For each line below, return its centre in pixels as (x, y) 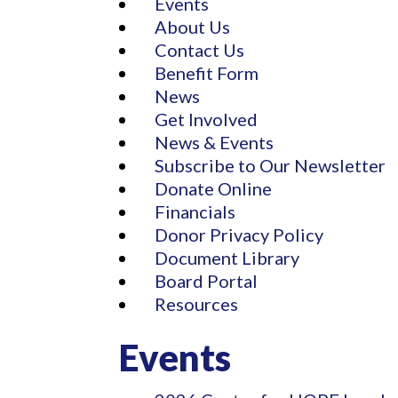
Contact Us (200, 49)
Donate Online (214, 188)
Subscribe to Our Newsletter (271, 165)
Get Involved (207, 119)
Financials (195, 211)
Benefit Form (207, 72)
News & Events (215, 142)
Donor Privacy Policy (239, 234)
